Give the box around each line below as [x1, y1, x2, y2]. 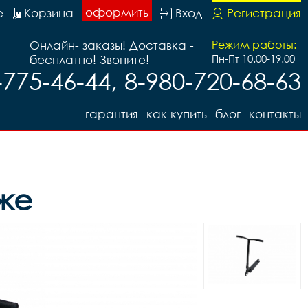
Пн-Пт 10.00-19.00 [212, 52, 295, 65]
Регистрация [227, 5, 301, 20]
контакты [249, 107, 301, 121]
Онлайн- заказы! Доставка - [30, 38, 194, 52]
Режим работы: [212, 38, 296, 52]
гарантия [85, 107, 138, 121]
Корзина [24, 5, 74, 20]
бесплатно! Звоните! [30, 52, 149, 67]
